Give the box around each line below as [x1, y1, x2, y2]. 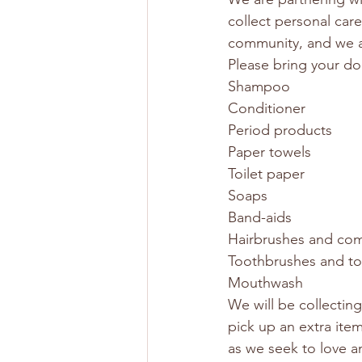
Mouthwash [228, 274, 303, 292]
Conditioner [228, 99, 305, 117]
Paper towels [228, 143, 311, 161]
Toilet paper [228, 165, 305, 183]
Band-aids [228, 208, 292, 226]
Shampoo [228, 78, 290, 95]
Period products [228, 121, 332, 139]
